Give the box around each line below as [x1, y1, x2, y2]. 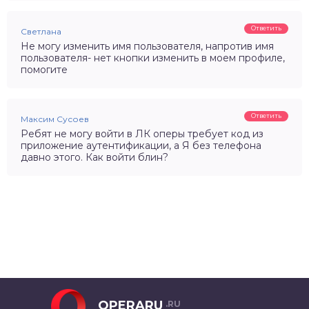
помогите [21, 63, 68, 77]
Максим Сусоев [21, 114, 89, 125]
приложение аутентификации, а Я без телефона [21, 139, 261, 152]
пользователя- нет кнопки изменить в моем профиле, [21, 52, 285, 65]
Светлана [21, 26, 61, 37]
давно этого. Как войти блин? [21, 151, 168, 164]
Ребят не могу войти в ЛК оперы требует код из [21, 128, 263, 141]
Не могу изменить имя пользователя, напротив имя [21, 40, 274, 53]
